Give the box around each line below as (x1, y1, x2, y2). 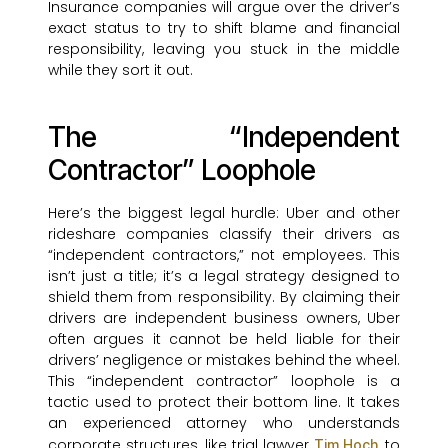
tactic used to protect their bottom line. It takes (48, 392, 400, 413)
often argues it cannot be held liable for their (48, 329, 400, 350)
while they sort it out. (48, 60, 193, 81)
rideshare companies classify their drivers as (48, 224, 400, 245)
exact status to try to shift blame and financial (48, 18, 400, 39)
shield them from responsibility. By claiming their (48, 287, 400, 308)
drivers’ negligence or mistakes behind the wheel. (48, 350, 400, 371)
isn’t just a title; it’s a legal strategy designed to (48, 266, 400, 287)
